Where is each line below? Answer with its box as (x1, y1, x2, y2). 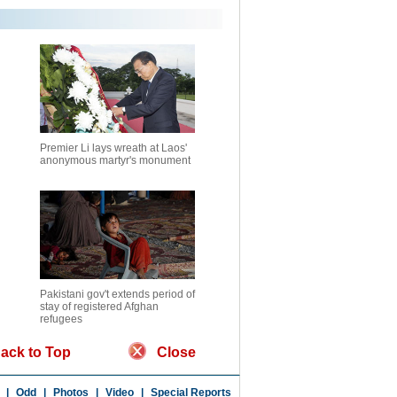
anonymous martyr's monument (40, 154, 191, 167)
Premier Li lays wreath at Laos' (40, 142, 187, 154)
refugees (40, 313, 82, 325)
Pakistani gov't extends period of (40, 288, 195, 300)
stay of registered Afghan (40, 300, 159, 313)
